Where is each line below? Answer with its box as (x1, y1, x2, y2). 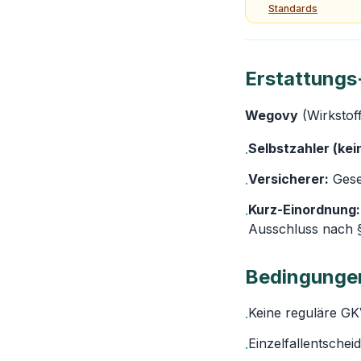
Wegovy (245, 107, 298, 123)
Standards (268, 2, 317, 15)
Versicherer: (248, 171, 329, 187)
